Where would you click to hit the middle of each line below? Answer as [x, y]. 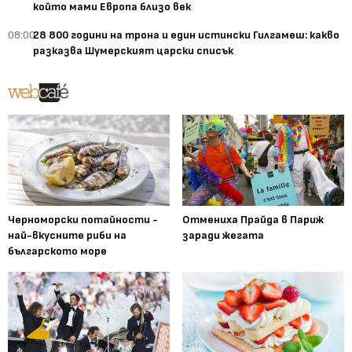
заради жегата [223, 235]
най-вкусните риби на [67, 235]
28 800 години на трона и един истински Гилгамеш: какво [186, 35]
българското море [57, 251]
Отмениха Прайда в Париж [253, 219]
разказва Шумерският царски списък [133, 50]
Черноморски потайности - [83, 219]
